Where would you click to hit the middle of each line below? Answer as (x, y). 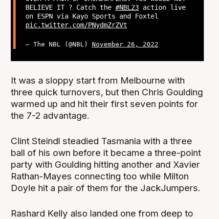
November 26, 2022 (125, 44)
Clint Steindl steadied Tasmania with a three (102, 141)
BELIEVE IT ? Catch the (70, 7)
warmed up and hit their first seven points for (105, 104)
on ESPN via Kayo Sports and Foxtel (92, 16)
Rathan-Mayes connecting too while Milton (100, 176)
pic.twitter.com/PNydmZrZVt (76, 25)
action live (162, 7)
